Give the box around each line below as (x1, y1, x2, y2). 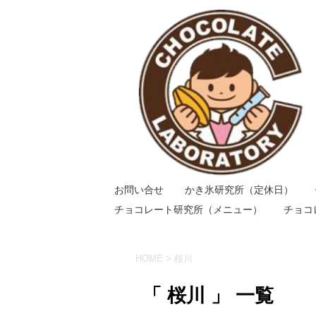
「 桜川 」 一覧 (142, 284, 274, 306)
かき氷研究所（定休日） (185, 183, 293, 195)
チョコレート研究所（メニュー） (114, 203, 262, 215)
